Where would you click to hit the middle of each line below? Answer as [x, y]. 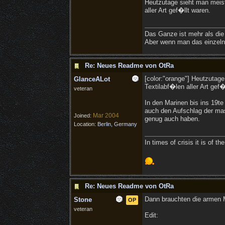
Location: [85, 124]
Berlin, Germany [117, 124]
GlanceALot [92, 79]
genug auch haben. [172, 119]
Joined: [83, 116]
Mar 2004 [106, 116]
